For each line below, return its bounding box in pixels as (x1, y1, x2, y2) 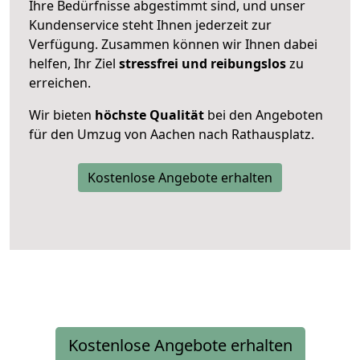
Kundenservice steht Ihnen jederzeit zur (29, 15, 272, 34)
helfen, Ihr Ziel (29, 54, 119, 72)
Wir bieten (29, 105, 95, 124)
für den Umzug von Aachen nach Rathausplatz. (29, 125, 314, 143)
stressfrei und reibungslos (119, 54, 286, 72)
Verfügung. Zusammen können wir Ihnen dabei (29, 35, 317, 53)
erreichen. (29, 73, 91, 92)
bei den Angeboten (204, 105, 323, 124)
